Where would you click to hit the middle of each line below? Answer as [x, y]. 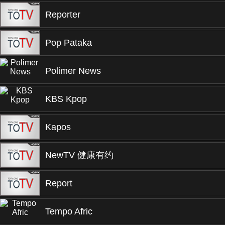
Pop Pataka [69, 43]
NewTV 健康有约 [79, 155]
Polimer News [73, 71]
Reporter [63, 15]
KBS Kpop [66, 99]
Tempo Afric [69, 211]
